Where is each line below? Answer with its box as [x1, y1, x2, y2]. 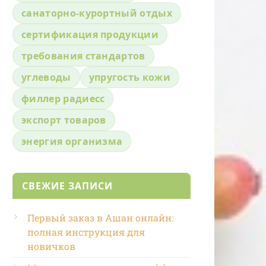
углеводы [21, 70, 71, 84]
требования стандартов [21, 49, 145, 62]
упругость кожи [88, 70, 171, 84]
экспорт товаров [21, 113, 106, 126]
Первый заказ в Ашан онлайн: [27, 211, 173, 224]
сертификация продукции [21, 27, 159, 41]
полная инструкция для [27, 225, 145, 238]
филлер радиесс [21, 91, 105, 105]
